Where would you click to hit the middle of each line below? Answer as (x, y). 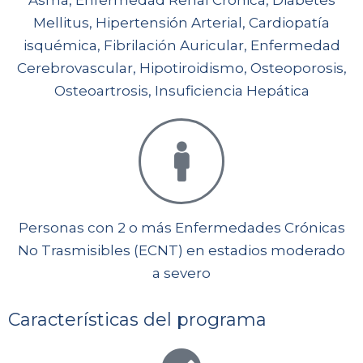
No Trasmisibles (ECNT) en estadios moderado (181, 251)
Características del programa (137, 320)
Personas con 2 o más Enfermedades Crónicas (181, 228)
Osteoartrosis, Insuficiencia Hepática (181, 91)
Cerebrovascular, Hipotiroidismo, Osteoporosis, (181, 68)
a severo (181, 273)
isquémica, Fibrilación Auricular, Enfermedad (181, 46)
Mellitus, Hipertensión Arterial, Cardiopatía (181, 23)
